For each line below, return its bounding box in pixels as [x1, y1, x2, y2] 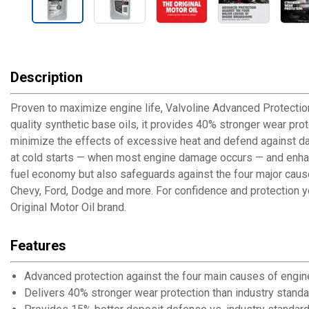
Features [10, 237, 66, 254]
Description [10, 69, 83, 86]
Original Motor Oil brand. [10, 201, 126, 214]
